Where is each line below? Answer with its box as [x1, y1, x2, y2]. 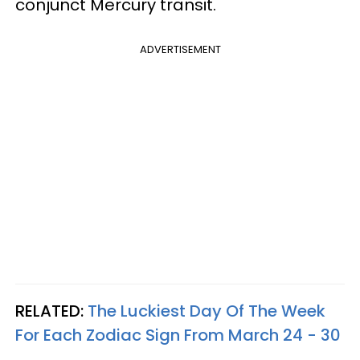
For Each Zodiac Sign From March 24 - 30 [15, 324, 341, 347]
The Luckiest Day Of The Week [88, 300, 325, 323]
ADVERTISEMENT [139, 42, 221, 58]
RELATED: [15, 300, 88, 323]
